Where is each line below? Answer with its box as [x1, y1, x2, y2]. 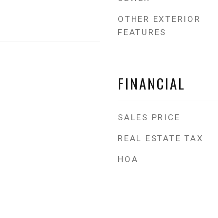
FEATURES [118, 27, 166, 37]
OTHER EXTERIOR [118, 14, 201, 24]
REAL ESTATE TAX [118, 133, 204, 143]
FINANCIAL [118, 73, 185, 93]
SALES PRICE [118, 112, 181, 122]
